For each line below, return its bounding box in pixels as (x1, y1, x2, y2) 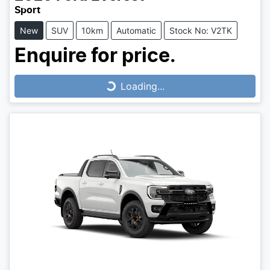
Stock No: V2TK (169, 25, 232, 36)
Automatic (116, 25, 156, 36)
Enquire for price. (14, 46, 176, 66)
